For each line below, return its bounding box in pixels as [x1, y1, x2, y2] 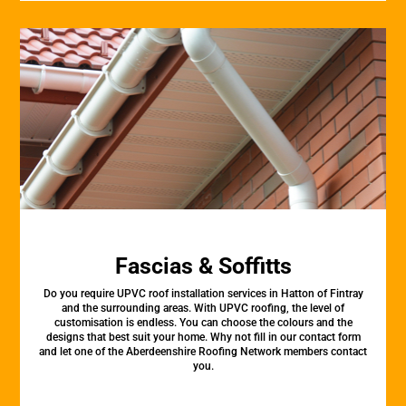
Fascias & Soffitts [114, 253, 292, 279]
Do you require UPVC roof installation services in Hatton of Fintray [43, 287, 363, 300]
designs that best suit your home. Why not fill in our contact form [45, 331, 361, 343]
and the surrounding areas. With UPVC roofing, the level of [62, 302, 344, 314]
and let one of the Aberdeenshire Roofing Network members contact [39, 345, 367, 358]
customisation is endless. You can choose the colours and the [53, 316, 353, 329]
